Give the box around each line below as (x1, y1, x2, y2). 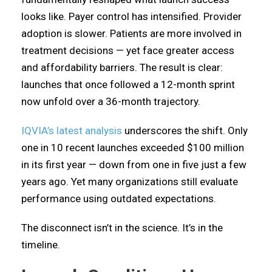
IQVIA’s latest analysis (21, 124, 122, 137)
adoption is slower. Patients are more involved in (21, 27, 242, 39)
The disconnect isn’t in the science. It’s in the (21, 222, 223, 234)
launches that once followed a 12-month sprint (21, 78, 235, 90)
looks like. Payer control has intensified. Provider (21, 10, 242, 22)
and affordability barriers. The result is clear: (21, 61, 223, 73)
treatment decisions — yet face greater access (21, 44, 234, 56)
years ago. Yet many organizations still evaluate (21, 175, 238, 188)
